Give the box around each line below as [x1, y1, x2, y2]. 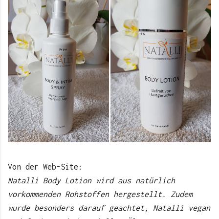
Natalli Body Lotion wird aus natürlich [8, 175, 175, 185]
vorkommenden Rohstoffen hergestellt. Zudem [8, 189, 193, 198]
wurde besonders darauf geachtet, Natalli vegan [8, 203, 210, 212]
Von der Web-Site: [8, 162, 83, 171]
